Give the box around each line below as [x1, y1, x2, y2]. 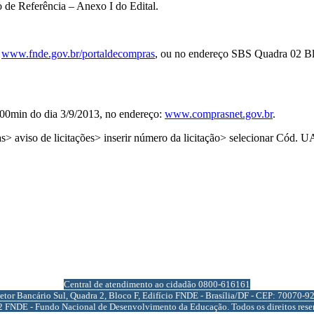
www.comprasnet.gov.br [165, 107, 273, 120]
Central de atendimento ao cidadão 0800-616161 [64, 278, 250, 289]
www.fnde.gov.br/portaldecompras [1, 47, 155, 60]
